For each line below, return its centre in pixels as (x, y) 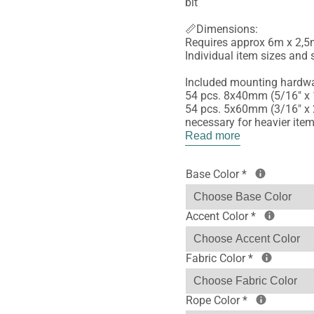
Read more (212, 136)
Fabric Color (217, 258)
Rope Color (214, 300)
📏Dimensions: (221, 29)
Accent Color (218, 216)
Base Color (213, 174)
